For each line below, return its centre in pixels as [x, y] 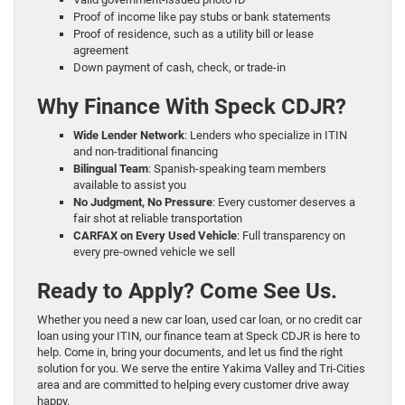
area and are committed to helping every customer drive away [193, 385]
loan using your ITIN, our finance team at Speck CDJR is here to [198, 336]
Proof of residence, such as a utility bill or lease [193, 34]
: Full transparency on [291, 236]
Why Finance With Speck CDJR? [192, 107]
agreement [101, 51]
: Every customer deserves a [284, 202]
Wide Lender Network [129, 136]
